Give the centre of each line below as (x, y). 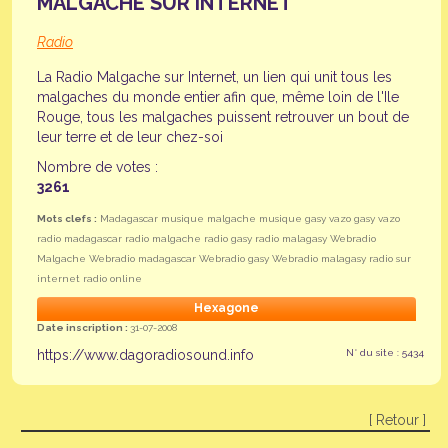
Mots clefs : (67, 219)
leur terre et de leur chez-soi (130, 137)
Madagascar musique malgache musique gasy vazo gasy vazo (248, 219)
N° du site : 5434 (385, 353)
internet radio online (89, 279)
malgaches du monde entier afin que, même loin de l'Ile (218, 97)
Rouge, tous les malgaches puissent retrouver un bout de (223, 117)
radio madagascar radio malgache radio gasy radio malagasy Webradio (206, 239)
